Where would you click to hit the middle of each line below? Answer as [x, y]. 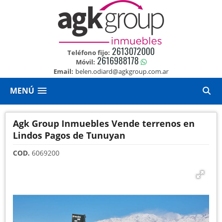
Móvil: [85, 62]
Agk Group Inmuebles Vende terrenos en [104, 123]
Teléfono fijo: [89, 53]
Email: [63, 71]
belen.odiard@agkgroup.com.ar [122, 71]
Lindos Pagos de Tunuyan [69, 135]
